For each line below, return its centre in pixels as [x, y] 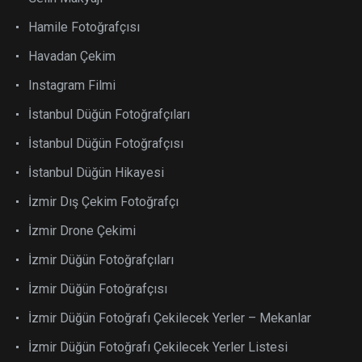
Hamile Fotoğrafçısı [84, 27]
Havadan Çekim [72, 56]
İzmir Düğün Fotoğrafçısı [98, 288]
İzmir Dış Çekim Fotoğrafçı [103, 201]
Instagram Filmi [72, 85]
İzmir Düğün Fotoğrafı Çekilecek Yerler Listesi [158, 347]
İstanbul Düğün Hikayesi [96, 172]
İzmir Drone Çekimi [82, 230]
